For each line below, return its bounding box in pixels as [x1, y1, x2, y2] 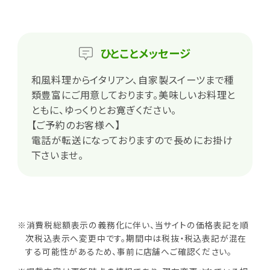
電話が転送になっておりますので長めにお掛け [31, 132, 233, 147]
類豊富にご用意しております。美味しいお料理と [31, 87, 236, 102]
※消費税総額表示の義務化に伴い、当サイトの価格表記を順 [17, 218, 249, 231]
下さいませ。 [31, 147, 84, 162]
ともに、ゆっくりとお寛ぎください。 [31, 102, 177, 117]
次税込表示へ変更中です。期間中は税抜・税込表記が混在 [25, 231, 247, 244]
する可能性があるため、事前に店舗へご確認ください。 [25, 245, 232, 257]
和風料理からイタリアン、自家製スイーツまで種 [31, 72, 235, 87]
